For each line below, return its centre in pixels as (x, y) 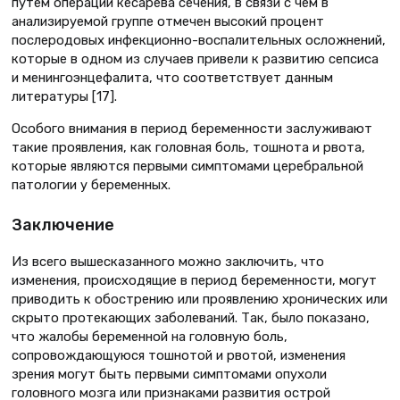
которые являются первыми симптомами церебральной (187, 166)
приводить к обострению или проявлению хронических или (200, 299)
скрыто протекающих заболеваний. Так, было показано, (191, 317)
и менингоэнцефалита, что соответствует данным (172, 77)
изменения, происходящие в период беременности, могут (194, 280)
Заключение (63, 225)
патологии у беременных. (91, 184)
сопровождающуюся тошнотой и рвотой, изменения (179, 355)
